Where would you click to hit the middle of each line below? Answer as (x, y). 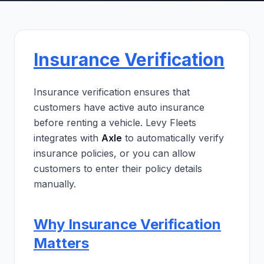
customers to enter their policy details (118, 169)
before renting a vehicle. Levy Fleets (115, 123)
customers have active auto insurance (119, 107)
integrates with (67, 138)
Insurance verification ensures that (112, 92)
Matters (61, 243)
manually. (55, 184)
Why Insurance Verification (127, 224)
